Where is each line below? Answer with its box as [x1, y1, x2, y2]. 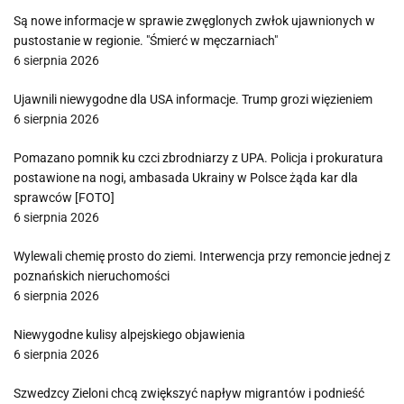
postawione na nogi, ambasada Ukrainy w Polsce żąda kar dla [14, 170, 358, 185]
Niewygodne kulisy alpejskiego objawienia [14, 327, 245, 342]
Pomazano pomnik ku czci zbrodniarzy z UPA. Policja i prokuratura [14, 151, 383, 165]
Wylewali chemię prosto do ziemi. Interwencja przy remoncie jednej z [14, 249, 390, 263]
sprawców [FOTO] [14, 190, 115, 205]
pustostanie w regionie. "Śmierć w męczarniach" [14, 33, 278, 48]
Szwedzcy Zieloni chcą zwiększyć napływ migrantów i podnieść [14, 386, 364, 400]
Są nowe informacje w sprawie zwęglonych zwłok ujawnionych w [14, 14, 375, 28]
